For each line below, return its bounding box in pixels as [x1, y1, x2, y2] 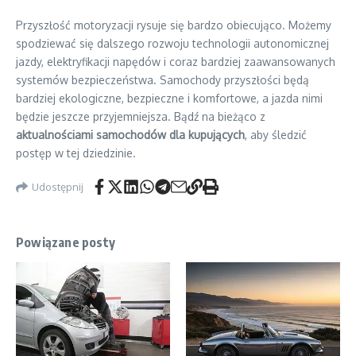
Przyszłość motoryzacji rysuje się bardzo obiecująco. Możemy [16, 18, 331, 32]
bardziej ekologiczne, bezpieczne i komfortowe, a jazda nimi [16, 91, 323, 105]
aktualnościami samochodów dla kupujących [16, 128, 245, 141]
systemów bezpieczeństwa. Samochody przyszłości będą [16, 73, 309, 87]
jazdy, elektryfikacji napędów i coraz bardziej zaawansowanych [16, 55, 335, 68]
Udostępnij [32, 180, 83, 193]
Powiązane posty [16, 234, 115, 250]
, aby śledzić [245, 128, 307, 141]
